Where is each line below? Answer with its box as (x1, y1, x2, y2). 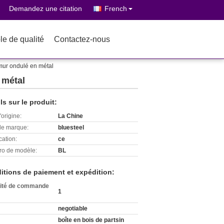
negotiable (58, 205, 87, 212)
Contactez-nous (54, 35, 110, 43)
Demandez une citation (9, 4, 82, 12)
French (104, 4, 127, 12)
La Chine (58, 112, 83, 119)
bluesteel (58, 124, 84, 131)
